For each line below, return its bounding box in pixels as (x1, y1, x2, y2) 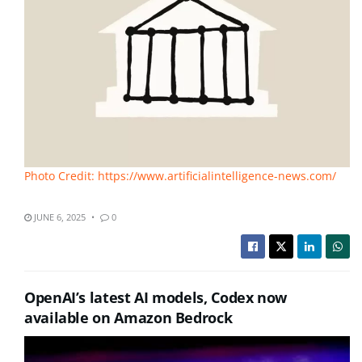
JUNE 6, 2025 (32, 211, 86, 224)
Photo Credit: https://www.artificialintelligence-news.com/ (24, 167, 336, 183)
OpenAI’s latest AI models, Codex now (24, 288, 288, 308)
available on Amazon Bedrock (24, 308, 233, 328)
